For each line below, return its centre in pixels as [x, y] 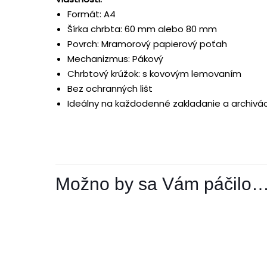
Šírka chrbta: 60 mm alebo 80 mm [142, 29]
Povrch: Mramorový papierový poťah [147, 44]
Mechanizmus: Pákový [115, 59]
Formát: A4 [91, 14]
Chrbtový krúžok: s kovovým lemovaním [154, 74]
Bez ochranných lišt [110, 89]
